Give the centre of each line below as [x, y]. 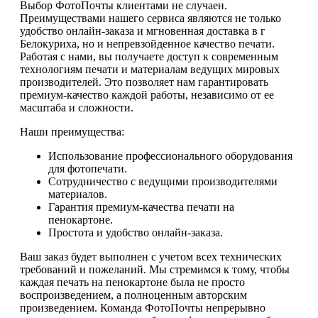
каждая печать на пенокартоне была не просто [132, 283]
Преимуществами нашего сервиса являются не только [150, 18]
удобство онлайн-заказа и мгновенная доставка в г [143, 31]
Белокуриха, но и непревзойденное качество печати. [147, 44]
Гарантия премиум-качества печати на [141, 207]
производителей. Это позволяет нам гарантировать [144, 82]
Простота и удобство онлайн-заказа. [136, 233]
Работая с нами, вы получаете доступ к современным [149, 57]
